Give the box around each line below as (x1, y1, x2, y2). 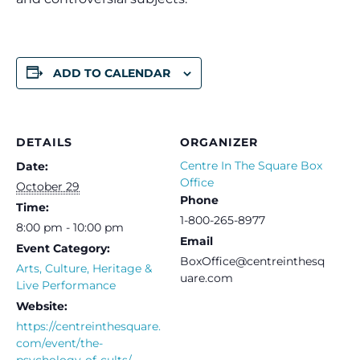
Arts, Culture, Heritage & (16, 260, 152, 276)
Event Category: (16, 240, 110, 256)
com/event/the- (16, 335, 103, 350)
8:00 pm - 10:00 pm (16, 219, 124, 235)
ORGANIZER (180, 134, 258, 149)
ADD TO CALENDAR (53, 65, 170, 80)
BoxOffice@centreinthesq (180, 253, 325, 268)
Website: (16, 298, 67, 313)
